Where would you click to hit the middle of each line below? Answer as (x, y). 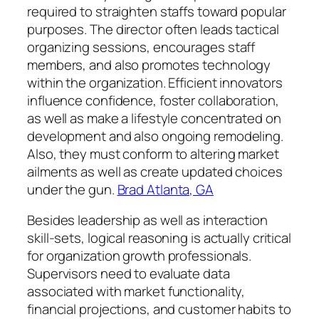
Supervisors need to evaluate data (129, 274)
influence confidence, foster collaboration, (153, 100)
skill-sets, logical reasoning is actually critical (159, 238)
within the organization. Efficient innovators (155, 82)
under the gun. (72, 189)
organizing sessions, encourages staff (141, 47)
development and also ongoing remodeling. (155, 136)
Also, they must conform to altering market (153, 153)
